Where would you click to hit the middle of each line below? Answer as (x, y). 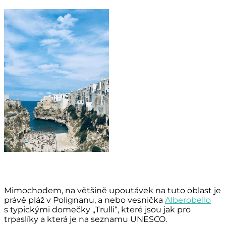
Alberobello (188, 200)
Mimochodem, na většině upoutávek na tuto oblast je (112, 190)
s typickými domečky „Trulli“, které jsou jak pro (97, 209)
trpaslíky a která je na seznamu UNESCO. (86, 219)
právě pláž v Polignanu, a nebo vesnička (84, 200)
